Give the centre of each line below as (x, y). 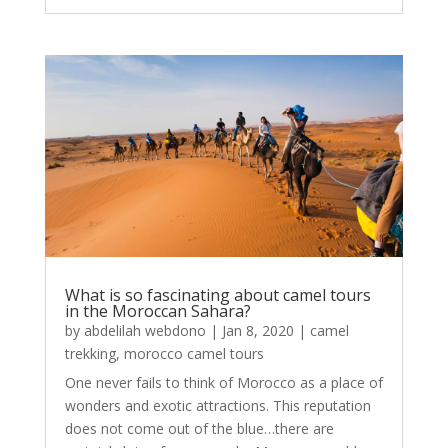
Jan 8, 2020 (257, 330)
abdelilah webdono (144, 330)
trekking (90, 353)
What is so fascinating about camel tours (217, 294)
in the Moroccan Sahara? (157, 310)
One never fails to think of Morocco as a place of (223, 382)
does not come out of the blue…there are (199, 428)
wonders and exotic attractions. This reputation (217, 405)
